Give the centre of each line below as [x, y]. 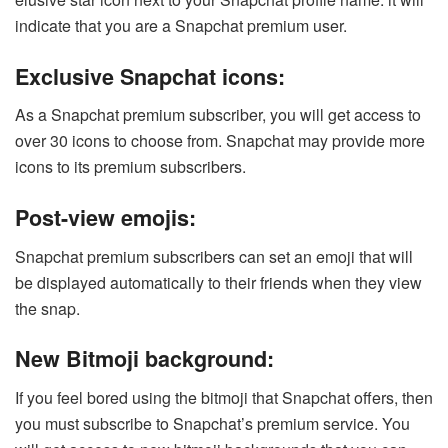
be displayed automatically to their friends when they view [218, 282]
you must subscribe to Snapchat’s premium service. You [212, 424]
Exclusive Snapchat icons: [150, 76]
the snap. [47, 308]
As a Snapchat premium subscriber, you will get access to [218, 115]
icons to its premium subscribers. [130, 167]
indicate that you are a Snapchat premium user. [181, 25]
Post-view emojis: [105, 217]
